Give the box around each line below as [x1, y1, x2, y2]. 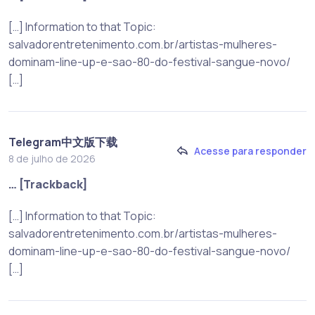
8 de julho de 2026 [8, 152, 96, 166]
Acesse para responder [194, 143, 307, 157]
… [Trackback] [8, 176, 88, 193]
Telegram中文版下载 [8, 134, 117, 150]
